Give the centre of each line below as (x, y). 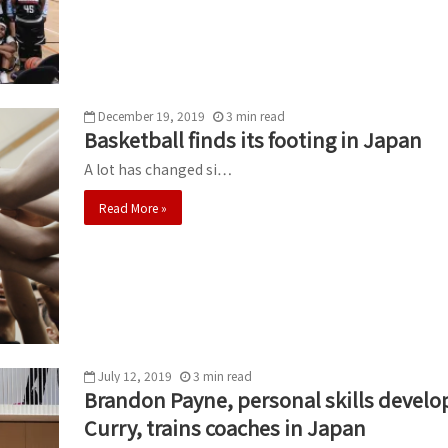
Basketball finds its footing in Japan (253, 139)
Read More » (133, 207)
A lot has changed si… (158, 168)
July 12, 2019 (135, 376)
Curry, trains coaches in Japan (225, 428)
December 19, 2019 (151, 115)
